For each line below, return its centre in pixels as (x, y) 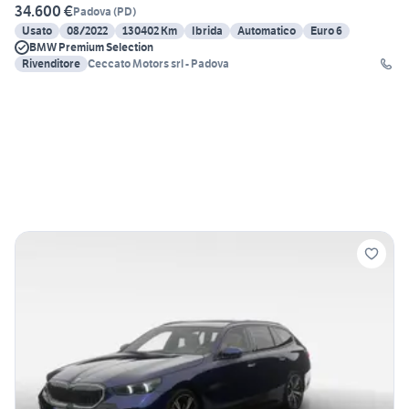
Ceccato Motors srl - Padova (158, 64)
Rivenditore (51, 64)
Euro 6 (326, 31)
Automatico (267, 31)
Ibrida (207, 31)
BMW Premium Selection (91, 47)
